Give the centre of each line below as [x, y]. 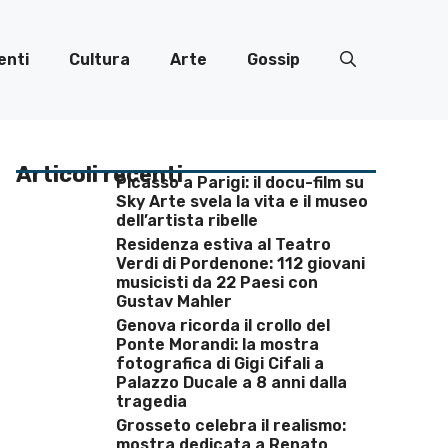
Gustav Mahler [174, 301]
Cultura [99, 59]
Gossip [273, 59]
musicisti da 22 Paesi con [217, 282]
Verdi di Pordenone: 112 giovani [240, 263]
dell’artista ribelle [187, 220]
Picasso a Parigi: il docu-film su [240, 182]
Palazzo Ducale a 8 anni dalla [231, 382]
